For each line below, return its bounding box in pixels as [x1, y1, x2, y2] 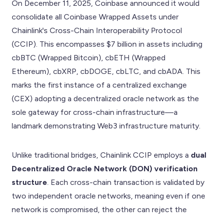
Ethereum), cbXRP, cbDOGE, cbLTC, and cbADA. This [12, 66, 200, 76]
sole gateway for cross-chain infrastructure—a [12, 107, 178, 117]
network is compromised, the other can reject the [12, 204, 187, 214]
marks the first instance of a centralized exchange [12, 80, 187, 90]
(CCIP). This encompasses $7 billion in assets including [12, 39, 202, 49]
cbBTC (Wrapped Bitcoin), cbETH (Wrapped [12, 53, 165, 62]
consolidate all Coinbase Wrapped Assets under [12, 12, 179, 21]
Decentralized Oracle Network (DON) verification [12, 163, 198, 173]
